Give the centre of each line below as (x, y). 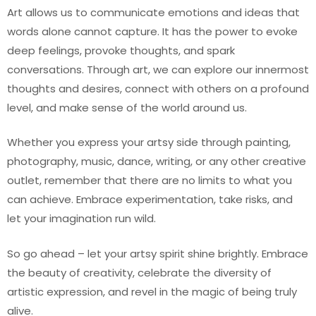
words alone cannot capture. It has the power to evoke (152, 31)
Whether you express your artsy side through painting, (149, 142)
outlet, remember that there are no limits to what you (150, 180)
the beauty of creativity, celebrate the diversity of (139, 272)
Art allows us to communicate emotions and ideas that (153, 12)
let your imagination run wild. (81, 218)
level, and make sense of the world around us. (127, 107)
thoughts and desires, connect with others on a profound (158, 88)
